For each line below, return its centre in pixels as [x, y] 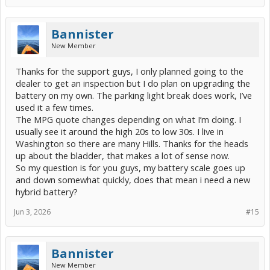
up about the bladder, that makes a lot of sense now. [123, 156]
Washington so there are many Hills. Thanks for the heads [132, 144]
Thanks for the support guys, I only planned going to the [130, 71]
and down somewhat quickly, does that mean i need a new [133, 180]
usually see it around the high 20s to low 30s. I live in [120, 132]
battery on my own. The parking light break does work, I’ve [134, 96]
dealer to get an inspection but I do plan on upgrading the [133, 83]
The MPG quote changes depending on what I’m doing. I [128, 120]
